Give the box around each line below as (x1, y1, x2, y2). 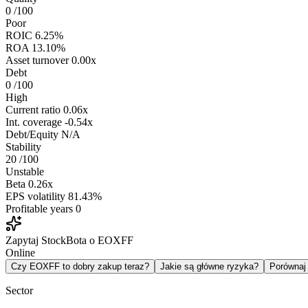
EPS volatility (5, 190, 65, 203)
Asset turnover (5, 54, 69, 67)
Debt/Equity (5, 129, 58, 141)
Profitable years (5, 203, 73, 215)
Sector (5, 285, 33, 297)
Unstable (5, 166, 44, 178)
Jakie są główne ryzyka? (160, 261, 258, 272)
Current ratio (5, 104, 60, 116)
